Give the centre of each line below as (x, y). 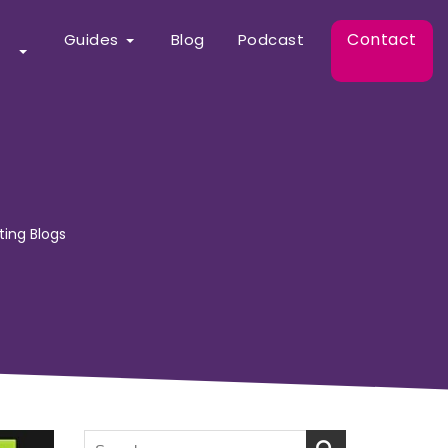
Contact (382, 39)
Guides (91, 39)
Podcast (270, 39)
